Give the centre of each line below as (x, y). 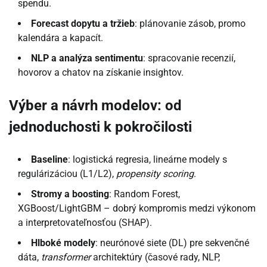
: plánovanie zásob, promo (190, 23)
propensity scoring (155, 173)
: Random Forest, (145, 194)
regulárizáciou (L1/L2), (67, 173)
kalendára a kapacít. (60, 38)
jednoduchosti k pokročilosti (100, 127)
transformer (66, 257)
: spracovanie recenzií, (189, 58)
